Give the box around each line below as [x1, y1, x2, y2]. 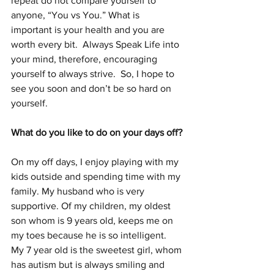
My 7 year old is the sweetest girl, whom [11, 245, 184, 256]
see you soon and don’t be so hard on [11, 83, 174, 94]
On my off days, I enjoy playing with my [11, 157, 181, 168]
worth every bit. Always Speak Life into [11, 39, 182, 50]
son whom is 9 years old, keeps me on [11, 215, 176, 226]
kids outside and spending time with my [11, 171, 183, 182]
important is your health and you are [11, 24, 167, 35]
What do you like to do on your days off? [11, 127, 185, 138]
